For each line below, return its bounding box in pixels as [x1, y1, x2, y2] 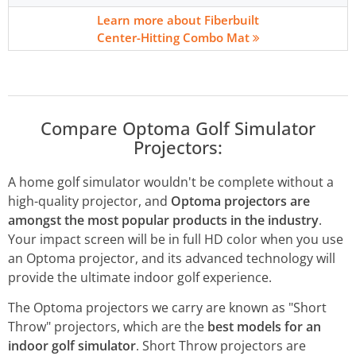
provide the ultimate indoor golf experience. [8, 269, 272, 287]
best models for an [207, 318, 321, 336]
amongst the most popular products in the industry [8, 211, 319, 230]
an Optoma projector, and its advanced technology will [8, 250, 335, 268]
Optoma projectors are [171, 192, 310, 211]
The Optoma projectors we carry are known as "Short [8, 299, 327, 317]
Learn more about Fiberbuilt [97, 12, 259, 29]
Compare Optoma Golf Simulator [41, 116, 315, 141]
